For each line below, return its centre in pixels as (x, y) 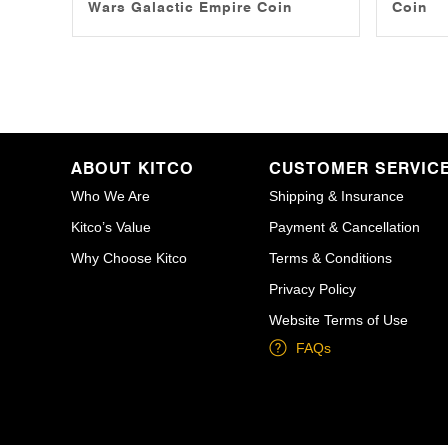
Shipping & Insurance (337, 196)
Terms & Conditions (331, 258)
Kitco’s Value (111, 227)
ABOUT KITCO (132, 168)
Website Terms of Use (339, 320)
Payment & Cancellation (345, 227)
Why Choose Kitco (129, 258)
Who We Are (110, 196)
